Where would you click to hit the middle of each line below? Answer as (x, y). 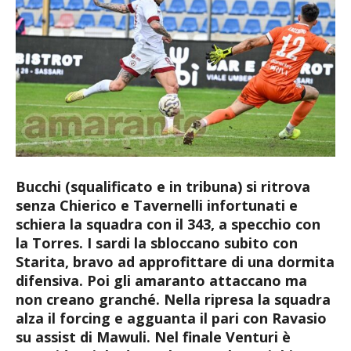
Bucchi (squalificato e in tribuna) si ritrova (163, 186)
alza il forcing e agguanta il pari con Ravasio (171, 318)
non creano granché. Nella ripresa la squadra (173, 299)
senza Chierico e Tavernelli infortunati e (157, 205)
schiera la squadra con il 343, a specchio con (168, 224)
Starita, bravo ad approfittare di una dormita (175, 261)
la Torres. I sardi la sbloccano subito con (157, 242)
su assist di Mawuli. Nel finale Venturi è (153, 337)
